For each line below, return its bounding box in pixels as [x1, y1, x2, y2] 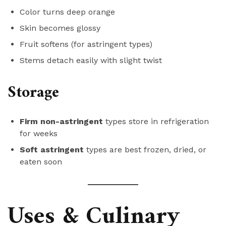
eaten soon [20, 157, 62, 167]
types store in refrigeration [103, 117, 209, 127]
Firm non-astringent [20, 117, 103, 127]
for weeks [20, 129, 58, 139]
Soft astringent [20, 145, 84, 155]
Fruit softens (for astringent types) [20, 39, 152, 49]
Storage [8, 79, 59, 107]
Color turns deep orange [20, 7, 115, 17]
